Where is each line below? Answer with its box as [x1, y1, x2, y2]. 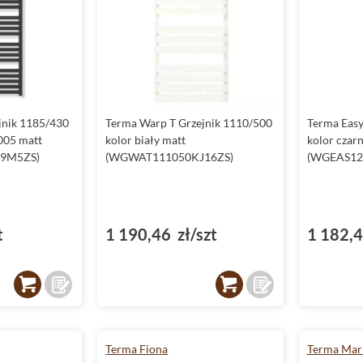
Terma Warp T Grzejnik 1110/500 [105, 116, 273, 130]
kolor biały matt [105, 133, 186, 147]
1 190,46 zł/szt [105, 224, 218, 244]
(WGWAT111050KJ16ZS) [105, 150, 234, 164]
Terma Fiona [105, 342, 169, 356]
